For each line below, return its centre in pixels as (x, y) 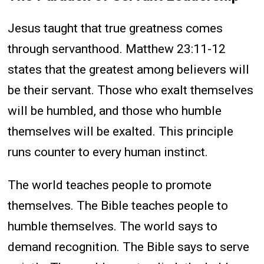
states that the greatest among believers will (129, 70)
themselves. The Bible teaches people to (118, 206)
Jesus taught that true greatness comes (115, 29)
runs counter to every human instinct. (108, 152)
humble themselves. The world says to (113, 227)
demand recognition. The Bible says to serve (129, 247)
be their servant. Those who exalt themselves (131, 90)
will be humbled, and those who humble (115, 111)
